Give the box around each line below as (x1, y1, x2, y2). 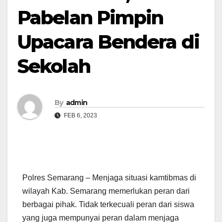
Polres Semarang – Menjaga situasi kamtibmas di (22, 173, 196, 182)
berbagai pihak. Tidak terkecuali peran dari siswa (22, 200, 194, 209)
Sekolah (17, 55, 90, 78)
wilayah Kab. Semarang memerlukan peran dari (22, 187, 190, 196)
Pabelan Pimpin (17, 6, 164, 29)
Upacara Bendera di (17, 30, 199, 54)
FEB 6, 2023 (62, 111, 97, 119)
